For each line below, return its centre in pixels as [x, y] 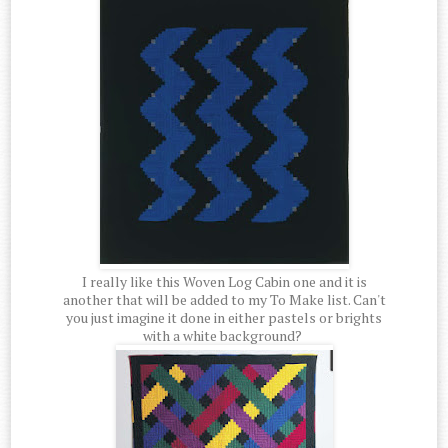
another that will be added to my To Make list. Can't [224, 299]
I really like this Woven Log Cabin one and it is [224, 281]
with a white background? [224, 335]
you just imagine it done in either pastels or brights [224, 317]
